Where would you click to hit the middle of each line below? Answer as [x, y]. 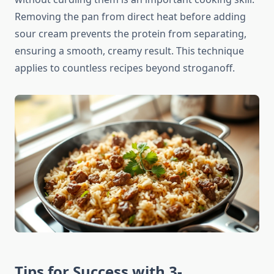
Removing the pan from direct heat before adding [130, 17]
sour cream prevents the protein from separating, [131, 34]
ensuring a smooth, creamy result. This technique [129, 51]
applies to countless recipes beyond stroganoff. [125, 68]
